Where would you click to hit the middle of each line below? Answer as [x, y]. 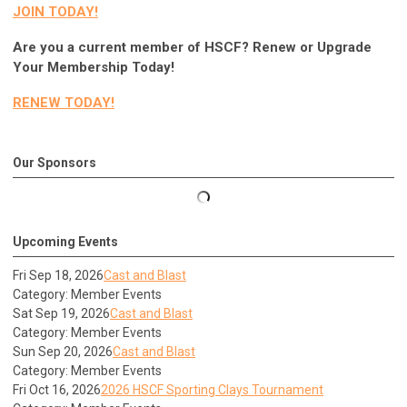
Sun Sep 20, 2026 [63, 352]
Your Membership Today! [94, 67]
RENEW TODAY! [64, 102]
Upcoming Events [65, 242]
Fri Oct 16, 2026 [57, 390]
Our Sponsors [55, 163]
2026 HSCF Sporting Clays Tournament [212, 390]
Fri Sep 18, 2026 [58, 276]
